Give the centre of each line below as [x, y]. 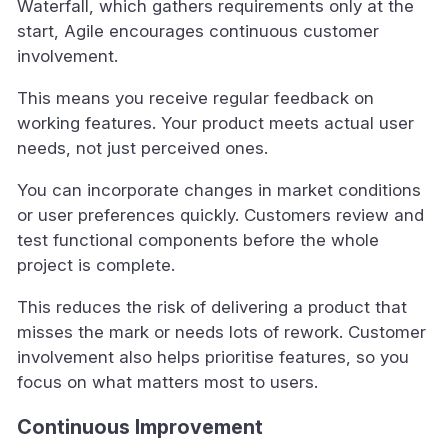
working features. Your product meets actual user [215, 122]
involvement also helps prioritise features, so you [213, 356]
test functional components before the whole [198, 239]
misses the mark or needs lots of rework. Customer [221, 331]
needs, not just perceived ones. [142, 147]
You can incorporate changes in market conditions [219, 189]
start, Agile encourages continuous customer [198, 30]
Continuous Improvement [140, 426]
